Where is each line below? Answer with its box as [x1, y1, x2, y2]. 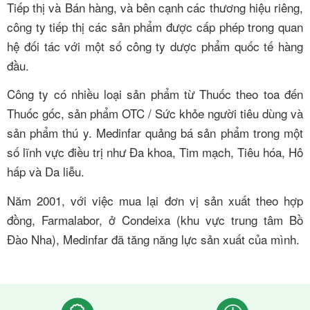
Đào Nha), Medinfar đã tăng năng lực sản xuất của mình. [7, 230, 300, 248]
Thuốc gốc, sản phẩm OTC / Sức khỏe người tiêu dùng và [7, 104, 303, 122]
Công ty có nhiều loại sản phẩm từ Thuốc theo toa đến [7, 85, 303, 103]
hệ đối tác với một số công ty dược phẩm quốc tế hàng [7, 37, 303, 55]
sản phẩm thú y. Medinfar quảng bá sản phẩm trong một [7, 124, 303, 142]
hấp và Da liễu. [7, 163, 84, 181]
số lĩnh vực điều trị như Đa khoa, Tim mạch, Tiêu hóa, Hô [7, 143, 303, 161]
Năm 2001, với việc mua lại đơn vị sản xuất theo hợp [7, 192, 303, 210]
